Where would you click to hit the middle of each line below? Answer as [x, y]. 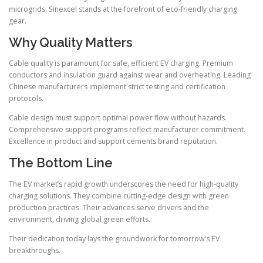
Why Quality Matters [71, 43]
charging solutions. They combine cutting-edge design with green [119, 195]
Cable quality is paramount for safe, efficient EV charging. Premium [121, 63]
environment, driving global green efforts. [80, 219]
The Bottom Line [61, 163]
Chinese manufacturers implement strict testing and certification [117, 87]
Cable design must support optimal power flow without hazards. [118, 118]
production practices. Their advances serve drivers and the [109, 207]
